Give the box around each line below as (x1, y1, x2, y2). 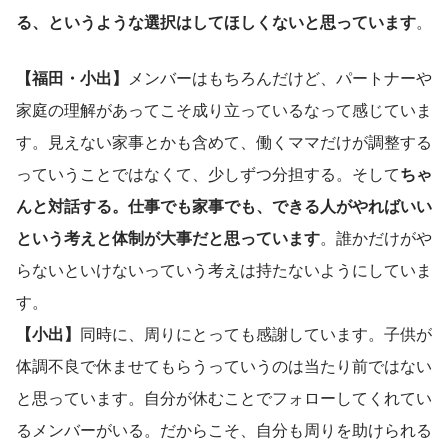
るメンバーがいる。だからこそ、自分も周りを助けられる (16, 418, 432, 442)
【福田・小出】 (16, 66, 128, 90)
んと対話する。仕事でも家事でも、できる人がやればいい (16, 194, 432, 218)
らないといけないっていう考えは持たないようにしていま (16, 258, 432, 282)
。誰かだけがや (320, 226, 432, 250)
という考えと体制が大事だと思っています (16, 226, 320, 250)
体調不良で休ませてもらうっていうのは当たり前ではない (16, 354, 432, 378)
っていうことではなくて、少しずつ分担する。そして (16, 162, 400, 186)
